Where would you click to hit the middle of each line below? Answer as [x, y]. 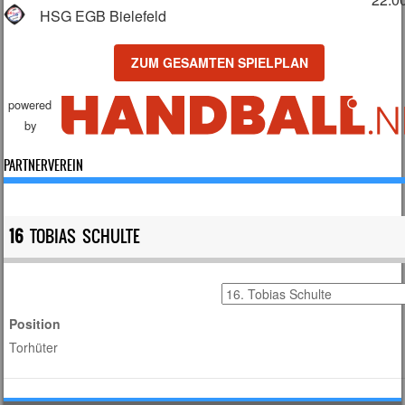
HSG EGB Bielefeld [104, 16]
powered [30, 105]
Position [35, 324]
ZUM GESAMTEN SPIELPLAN [219, 63]
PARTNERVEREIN [44, 166]
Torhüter [34, 348]
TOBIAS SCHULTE [82, 237]
